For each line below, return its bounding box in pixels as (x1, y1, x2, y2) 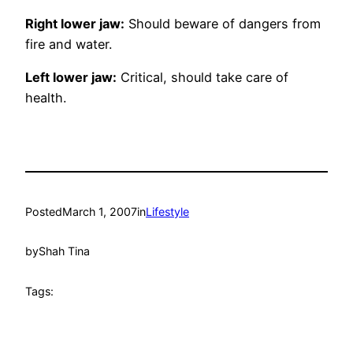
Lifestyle (146, 204, 189, 218)
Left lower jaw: (25, 69, 117, 86)
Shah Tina (39, 244, 90, 258)
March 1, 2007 (62, 204, 137, 218)
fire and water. (25, 36, 112, 53)
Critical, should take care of (117, 69, 288, 86)
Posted (25, 204, 62, 218)
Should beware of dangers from (124, 16, 321, 32)
